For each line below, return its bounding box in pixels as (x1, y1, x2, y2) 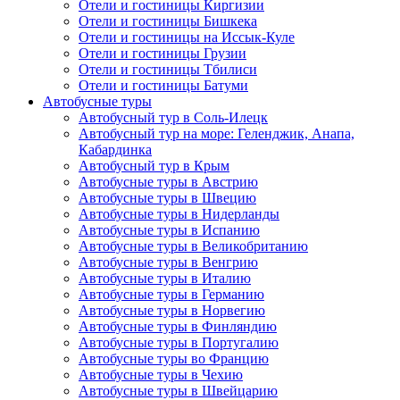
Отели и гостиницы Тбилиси (79, 62, 257, 78)
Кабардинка (79, 142, 152, 158)
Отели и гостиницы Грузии (79, 46, 246, 62)
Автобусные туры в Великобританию (79, 238, 308, 254)
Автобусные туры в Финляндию (79, 319, 277, 335)
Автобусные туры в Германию (79, 287, 264, 303)
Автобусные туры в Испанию (79, 222, 260, 238)
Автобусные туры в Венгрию (79, 254, 258, 271)
